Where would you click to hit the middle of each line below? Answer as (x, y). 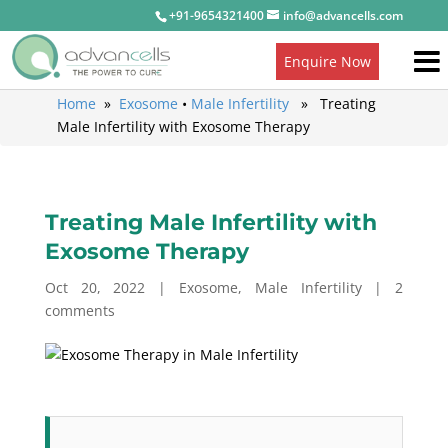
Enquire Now (327, 61)
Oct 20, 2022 (95, 287)
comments (79, 310)
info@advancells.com (343, 15)
